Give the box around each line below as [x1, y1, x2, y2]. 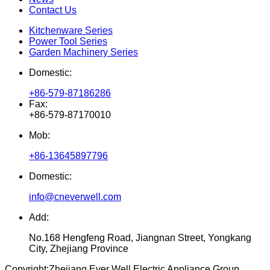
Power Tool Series [29, 36, 107, 47]
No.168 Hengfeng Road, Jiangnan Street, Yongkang [29, 233, 251, 243]
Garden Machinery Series [29, 47, 138, 58]
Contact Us [29, 5, 77, 16]
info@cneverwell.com [29, 192, 121, 202]
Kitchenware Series [29, 25, 113, 36]
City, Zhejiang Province [29, 243, 128, 254]
